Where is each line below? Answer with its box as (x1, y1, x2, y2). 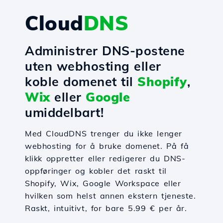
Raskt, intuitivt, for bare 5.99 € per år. (25, 203, 187, 213)
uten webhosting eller (25, 58, 161, 74)
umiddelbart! (25, 105, 104, 120)
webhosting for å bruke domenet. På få (25, 141, 189, 151)
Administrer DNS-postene (25, 43, 185, 58)
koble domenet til (25, 74, 137, 89)
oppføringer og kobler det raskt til (25, 166, 167, 176)
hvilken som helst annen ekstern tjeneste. (25, 191, 196, 201)
